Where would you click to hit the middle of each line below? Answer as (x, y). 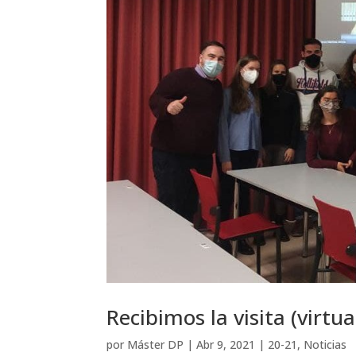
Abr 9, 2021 (226, 344)
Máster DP (156, 344)
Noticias (325, 344)
